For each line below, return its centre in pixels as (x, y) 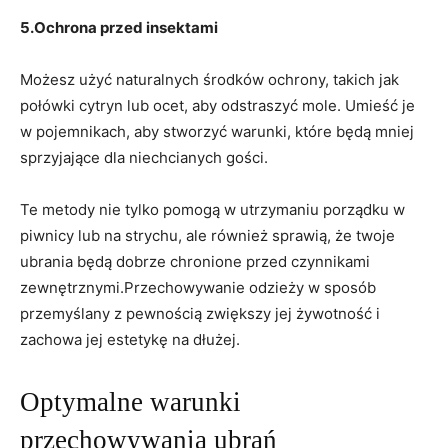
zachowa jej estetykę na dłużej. (130, 339)
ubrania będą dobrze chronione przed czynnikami (195, 261)
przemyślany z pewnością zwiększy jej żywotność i (200, 313)
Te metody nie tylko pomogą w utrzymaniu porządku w (212, 209)
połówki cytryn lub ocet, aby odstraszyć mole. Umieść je (217, 105)
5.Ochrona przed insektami (119, 27)
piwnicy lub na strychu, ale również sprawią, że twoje (207, 235)
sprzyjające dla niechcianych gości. (144, 157)
